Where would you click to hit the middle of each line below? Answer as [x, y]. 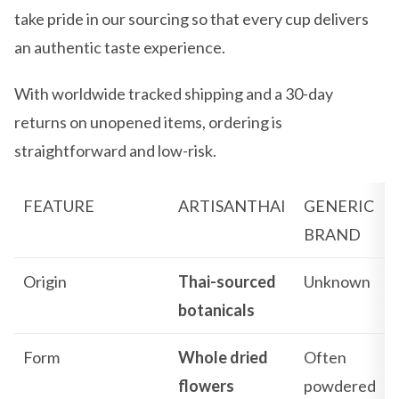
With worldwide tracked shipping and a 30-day [174, 94]
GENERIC [339, 206]
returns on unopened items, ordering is [148, 122]
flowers [206, 386]
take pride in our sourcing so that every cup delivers [191, 19]
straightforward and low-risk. [115, 151]
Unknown [337, 281]
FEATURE [59, 206]
